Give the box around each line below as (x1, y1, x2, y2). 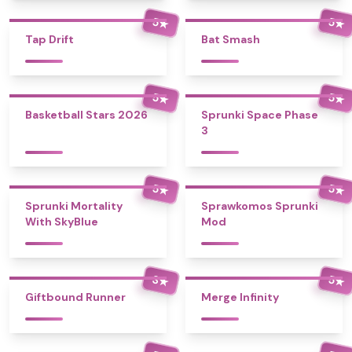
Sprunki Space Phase (201, 108, 318, 122)
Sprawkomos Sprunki (201, 199, 318, 213)
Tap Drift (25, 32, 74, 46)
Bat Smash (201, 32, 260, 46)
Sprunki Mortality (25, 199, 123, 213)
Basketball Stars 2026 (25, 108, 148, 122)
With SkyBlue (25, 214, 98, 229)
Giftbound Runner (25, 290, 126, 304)
